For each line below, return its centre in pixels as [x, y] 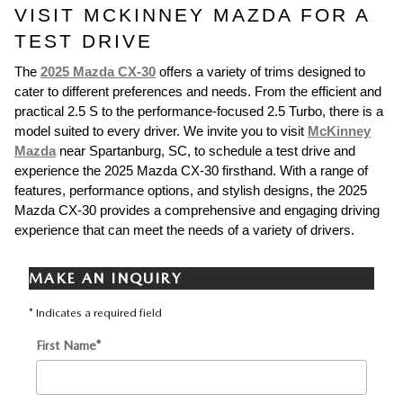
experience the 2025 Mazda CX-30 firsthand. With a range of [191, 170]
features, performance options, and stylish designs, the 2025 [191, 190]
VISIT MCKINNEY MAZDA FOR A [192, 15]
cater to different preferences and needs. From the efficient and [198, 91]
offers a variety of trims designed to [260, 72]
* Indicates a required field [95, 312]
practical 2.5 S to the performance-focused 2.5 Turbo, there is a [199, 111]
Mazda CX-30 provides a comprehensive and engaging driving [197, 210]
